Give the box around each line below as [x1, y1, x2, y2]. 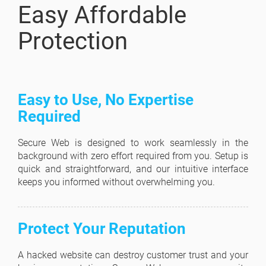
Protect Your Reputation [18, 219, 186, 237]
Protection [18, 27, 128, 55]
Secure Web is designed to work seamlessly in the [18, 137, 248, 148]
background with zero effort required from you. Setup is [18, 150, 248, 161]
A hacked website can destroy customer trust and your [18, 249, 248, 261]
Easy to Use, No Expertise [18, 90, 194, 109]
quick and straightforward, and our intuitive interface [18, 163, 248, 175]
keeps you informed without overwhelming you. [18, 176, 215, 188]
